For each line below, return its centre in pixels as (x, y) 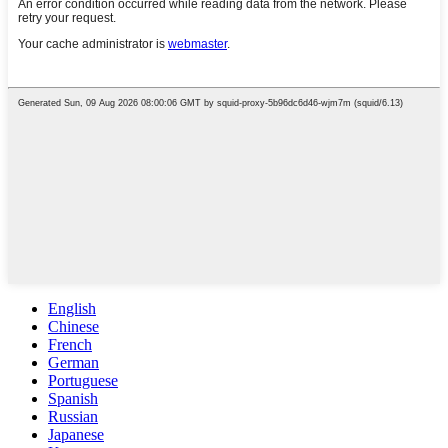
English (72, 308)
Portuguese (83, 380)
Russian (73, 416)
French (70, 344)
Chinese (73, 326)
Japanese (76, 434)
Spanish (73, 398)
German (73, 362)
